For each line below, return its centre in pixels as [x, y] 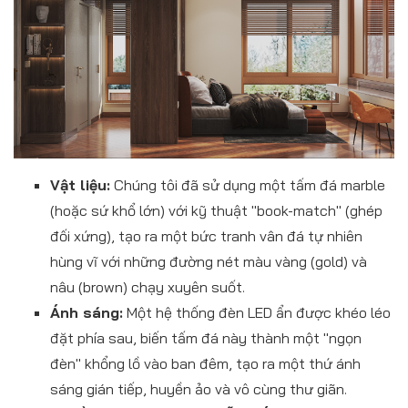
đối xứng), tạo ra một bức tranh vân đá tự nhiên [206, 235]
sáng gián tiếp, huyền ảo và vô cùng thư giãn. [199, 388]
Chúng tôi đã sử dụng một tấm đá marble [248, 184]
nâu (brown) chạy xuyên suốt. [148, 286]
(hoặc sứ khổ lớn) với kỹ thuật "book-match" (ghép [216, 210]
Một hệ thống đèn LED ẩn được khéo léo [257, 312]
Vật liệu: [80, 184]
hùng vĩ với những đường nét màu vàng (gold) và [209, 261]
